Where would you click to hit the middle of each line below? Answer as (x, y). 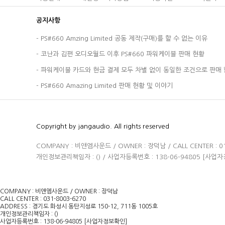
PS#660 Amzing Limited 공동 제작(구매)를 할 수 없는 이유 (124, 39)
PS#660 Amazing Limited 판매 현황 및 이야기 (107, 86)
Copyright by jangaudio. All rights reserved (103, 126)
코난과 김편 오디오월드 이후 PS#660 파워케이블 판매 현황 (123, 54)
